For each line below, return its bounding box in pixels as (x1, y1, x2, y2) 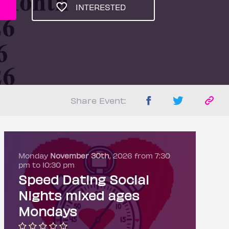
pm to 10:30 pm (18, 160, 75, 169)
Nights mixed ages (18, 188, 140, 203)
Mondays (18, 203, 77, 219)
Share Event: (70, 95, 126, 105)
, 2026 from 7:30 (109, 151, 170, 160)
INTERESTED (73, 2, 126, 12)
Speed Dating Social (18, 172, 149, 187)
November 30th (50, 151, 109, 160)
